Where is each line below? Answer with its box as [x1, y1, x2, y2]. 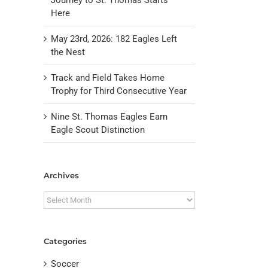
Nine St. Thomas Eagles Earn [51, 111, 167, 122]
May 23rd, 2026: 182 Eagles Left [51, 33, 177, 44]
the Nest [51, 46, 85, 57]
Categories [44, 236, 87, 246]
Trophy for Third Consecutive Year [51, 85, 187, 96]
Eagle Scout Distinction [51, 124, 145, 135]
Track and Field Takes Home [51, 72, 165, 83]
